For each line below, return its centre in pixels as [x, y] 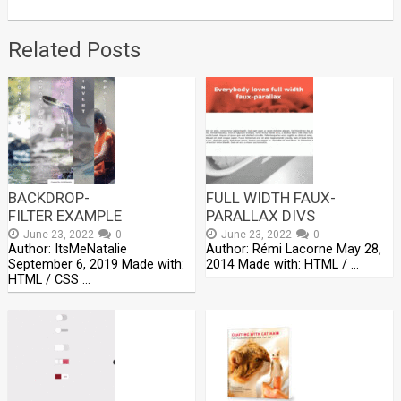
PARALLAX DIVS [261, 215]
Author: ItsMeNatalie [67, 249]
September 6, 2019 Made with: [96, 264]
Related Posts [74, 50]
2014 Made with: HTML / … [283, 264]
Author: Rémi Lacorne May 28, [294, 249]
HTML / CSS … [49, 279]
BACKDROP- [48, 197]
